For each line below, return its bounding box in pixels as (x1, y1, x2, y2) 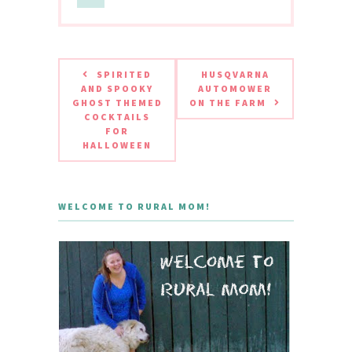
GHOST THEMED (71, 97, 163, 109)
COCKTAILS (84, 111, 150, 123)
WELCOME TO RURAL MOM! (58, 200, 211, 213)
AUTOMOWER (198, 82, 272, 95)
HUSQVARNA (200, 68, 269, 81)
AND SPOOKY (81, 82, 153, 95)
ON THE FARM (189, 97, 266, 109)
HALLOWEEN (82, 139, 152, 152)
